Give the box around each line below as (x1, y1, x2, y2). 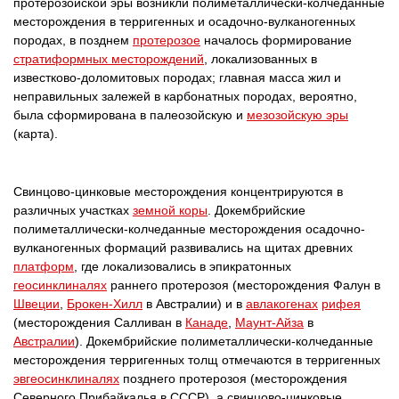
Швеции (13, 297, 60, 311)
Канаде (185, 315, 228, 330)
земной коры (133, 203, 208, 217)
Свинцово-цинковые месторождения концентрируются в (13, 184, 343, 199)
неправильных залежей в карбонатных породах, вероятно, (13, 89, 357, 103)
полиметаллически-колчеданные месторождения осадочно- (13, 222, 365, 236)
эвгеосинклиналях (13, 371, 119, 386)
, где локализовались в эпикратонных (74, 259, 291, 273)
